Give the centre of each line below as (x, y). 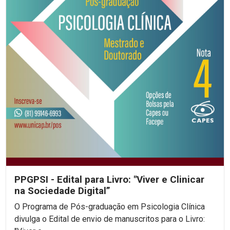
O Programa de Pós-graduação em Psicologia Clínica (110, 206)
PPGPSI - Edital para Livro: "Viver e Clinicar (109, 179)
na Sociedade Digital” (62, 190)
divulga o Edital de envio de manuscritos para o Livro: (110, 219)
